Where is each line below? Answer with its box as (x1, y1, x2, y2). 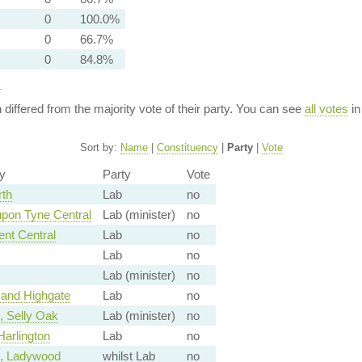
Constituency (156, 141, 218, 154)
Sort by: (79, 141, 120, 154)
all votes (304, 102, 348, 116)
